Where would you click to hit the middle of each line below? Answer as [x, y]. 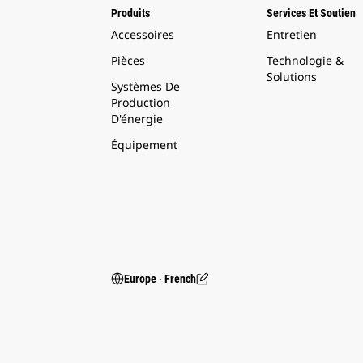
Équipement [144, 145]
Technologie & [305, 60]
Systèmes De [145, 86]
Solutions [291, 77]
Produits [130, 13]
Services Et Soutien [311, 13]
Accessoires [143, 34]
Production [141, 102]
